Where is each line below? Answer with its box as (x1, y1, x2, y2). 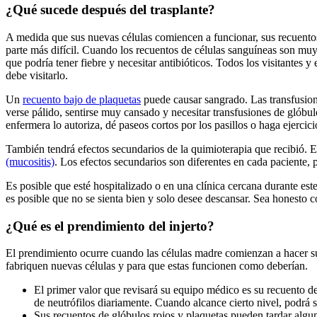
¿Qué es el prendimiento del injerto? (6, 218, 214, 234)
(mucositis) (6, 155, 54, 168)
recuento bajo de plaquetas (23, 93, 141, 105)
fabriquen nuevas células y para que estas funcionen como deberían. (6, 260, 308, 272)
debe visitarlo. (6, 69, 68, 81)
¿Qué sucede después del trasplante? (6, 2, 215, 18)
